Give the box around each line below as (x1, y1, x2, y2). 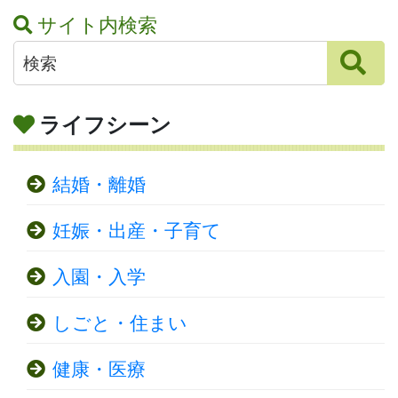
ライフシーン (39, 111, 171, 138)
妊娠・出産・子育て (52, 219, 221, 242)
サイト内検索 (37, 12, 157, 36)
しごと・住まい (52, 311, 187, 334)
